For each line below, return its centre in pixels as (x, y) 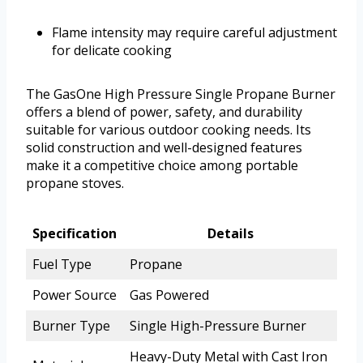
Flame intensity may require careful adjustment (194, 33)
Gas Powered (169, 295)
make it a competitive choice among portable (162, 166)
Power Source (75, 295)
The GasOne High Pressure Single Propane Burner (181, 94)
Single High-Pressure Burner (218, 326)
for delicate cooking (112, 51)
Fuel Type (62, 265)
